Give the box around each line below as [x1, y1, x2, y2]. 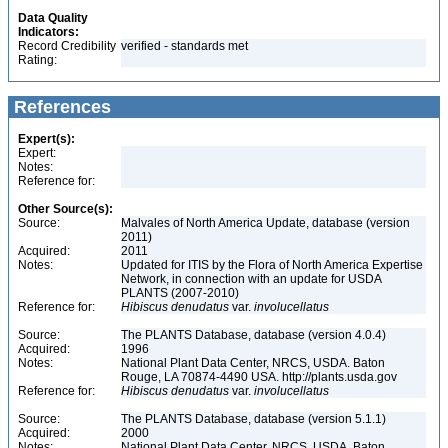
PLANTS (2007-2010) [121, 286, 242, 300]
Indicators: [18, 25, 79, 39]
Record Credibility [18, 39, 116, 53]
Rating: [18, 53, 57, 67]
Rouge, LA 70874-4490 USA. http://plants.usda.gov [121, 370, 400, 384]
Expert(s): [18, 132, 75, 146]
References [9, 97, 111, 117]
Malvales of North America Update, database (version [121, 216, 410, 230]
